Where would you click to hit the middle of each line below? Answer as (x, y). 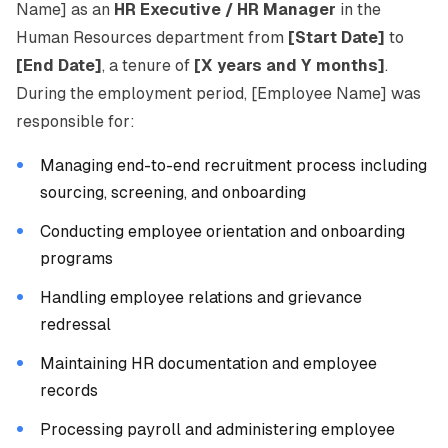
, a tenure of (148, 65)
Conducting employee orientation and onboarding (222, 231)
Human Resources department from (152, 37)
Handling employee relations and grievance (201, 297)
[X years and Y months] (289, 65)
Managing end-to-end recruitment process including (233, 165)
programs (76, 258)
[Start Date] (336, 37)
